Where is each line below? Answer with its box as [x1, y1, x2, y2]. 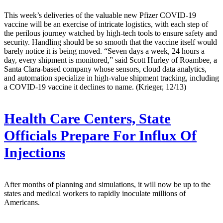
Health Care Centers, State [4, 111, 171, 126]
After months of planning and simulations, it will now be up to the [4, 180, 211, 189]
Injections [4, 144, 65, 160]
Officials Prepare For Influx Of [4, 127, 197, 143]
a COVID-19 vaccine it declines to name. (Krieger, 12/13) [4, 82, 186, 91]
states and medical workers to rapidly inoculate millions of [4, 189, 186, 198]
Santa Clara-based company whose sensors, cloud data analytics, [4, 64, 207, 73]
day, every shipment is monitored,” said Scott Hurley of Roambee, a [4, 55, 217, 64]
